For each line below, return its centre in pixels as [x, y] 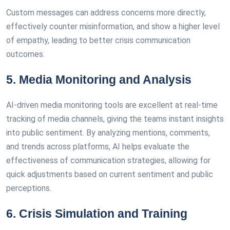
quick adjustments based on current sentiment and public [110, 174]
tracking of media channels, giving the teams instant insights [115, 119]
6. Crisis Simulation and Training [97, 214]
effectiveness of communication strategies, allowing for [108, 160]
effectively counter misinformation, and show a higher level [113, 26]
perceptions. [29, 188]
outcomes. [25, 54]
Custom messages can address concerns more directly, [106, 13]
